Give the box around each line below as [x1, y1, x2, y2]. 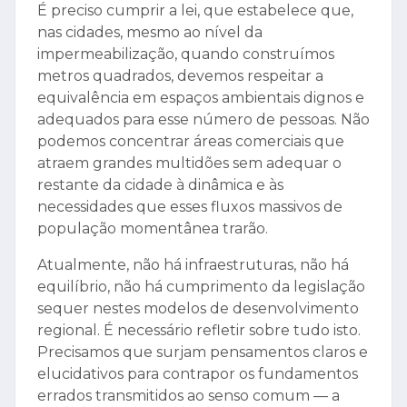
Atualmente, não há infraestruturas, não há [37, 256, 349, 274]
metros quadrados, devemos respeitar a [37, 67, 323, 85]
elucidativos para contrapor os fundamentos [37, 365, 358, 383]
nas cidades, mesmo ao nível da [37, 24, 263, 42]
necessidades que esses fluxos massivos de [37, 198, 342, 216]
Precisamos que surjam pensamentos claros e [37, 343, 368, 362]
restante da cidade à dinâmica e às [37, 176, 283, 194]
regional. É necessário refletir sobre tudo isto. [37, 322, 361, 340]
